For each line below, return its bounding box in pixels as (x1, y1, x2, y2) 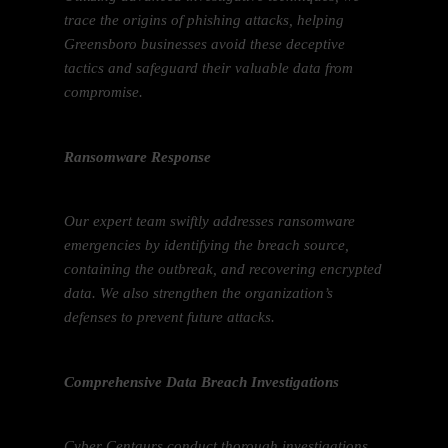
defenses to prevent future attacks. (64, 309, 276, 326)
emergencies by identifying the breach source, (64, 237, 350, 254)
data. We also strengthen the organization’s (64, 285, 334, 302)
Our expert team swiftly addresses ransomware (64, 213, 356, 230)
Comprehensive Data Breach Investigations (64, 373, 340, 390)
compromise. (64, 84, 144, 101)
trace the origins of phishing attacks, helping (64, 12, 345, 29)
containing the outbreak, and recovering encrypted (64, 261, 383, 278)
